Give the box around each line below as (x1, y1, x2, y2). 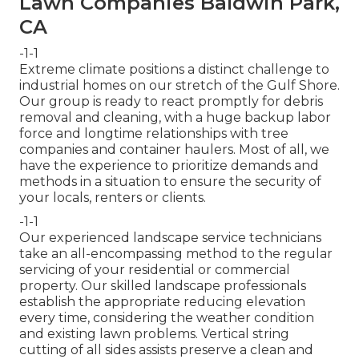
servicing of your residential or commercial (19, 261, 290, 277)
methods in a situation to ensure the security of (19, 173, 321, 189)
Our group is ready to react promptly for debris (19, 93, 323, 109)
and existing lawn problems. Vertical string (19, 325, 289, 341)
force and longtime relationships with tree (19, 125, 288, 141)
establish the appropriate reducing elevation (19, 293, 305, 309)
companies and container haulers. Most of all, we (19, 141, 329, 157)
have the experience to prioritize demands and (19, 157, 319, 173)
